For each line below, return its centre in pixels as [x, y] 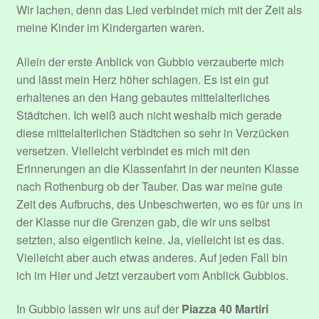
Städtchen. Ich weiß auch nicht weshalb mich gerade [149, 115]
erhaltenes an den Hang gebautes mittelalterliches [143, 97]
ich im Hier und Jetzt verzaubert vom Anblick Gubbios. [152, 275]
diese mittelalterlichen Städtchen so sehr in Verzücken [152, 132]
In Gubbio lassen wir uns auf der [99, 309]
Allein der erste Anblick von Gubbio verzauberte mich [150, 61]
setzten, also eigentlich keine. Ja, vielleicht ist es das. [150, 239]
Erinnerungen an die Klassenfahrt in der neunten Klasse [157, 168]
